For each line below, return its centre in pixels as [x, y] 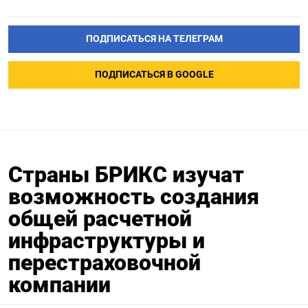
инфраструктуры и [107, 240]
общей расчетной [100, 218]
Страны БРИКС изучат [126, 174]
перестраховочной [104, 262]
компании [59, 284]
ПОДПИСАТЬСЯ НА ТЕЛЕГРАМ [154, 38]
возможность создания [134, 196]
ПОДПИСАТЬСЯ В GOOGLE [154, 74]
